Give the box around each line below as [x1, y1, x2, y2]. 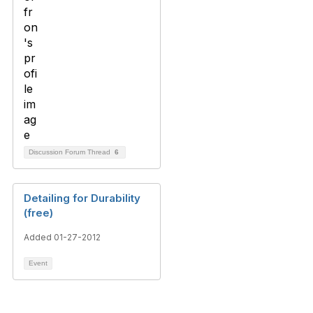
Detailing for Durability [24, 191, 140, 205]
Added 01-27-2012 [24, 232, 101, 242]
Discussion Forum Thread [29, 148, 112, 156]
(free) [24, 206, 53, 219]
